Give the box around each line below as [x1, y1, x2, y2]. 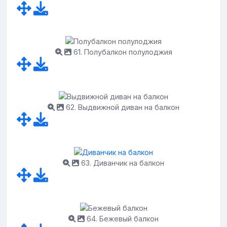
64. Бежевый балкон [85, 214, 159, 223]
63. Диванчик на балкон [79, 159, 164, 167]
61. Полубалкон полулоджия [71, 47, 172, 56]
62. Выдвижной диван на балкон [64, 103, 179, 112]
